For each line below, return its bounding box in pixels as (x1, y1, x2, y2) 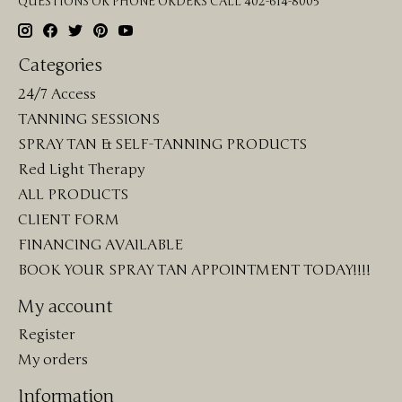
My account (18, 295, 113, 318)
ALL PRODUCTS (18, 185, 128, 204)
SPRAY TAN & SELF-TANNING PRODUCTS (18, 135, 307, 153)
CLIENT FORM (18, 210, 119, 229)
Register (18, 326, 75, 345)
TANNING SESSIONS (18, 109, 160, 128)
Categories (18, 55, 102, 77)
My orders (18, 351, 88, 370)
